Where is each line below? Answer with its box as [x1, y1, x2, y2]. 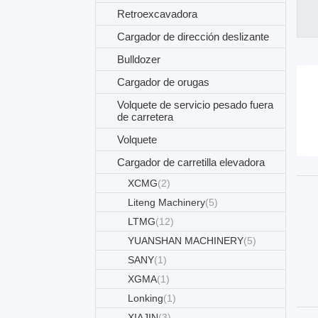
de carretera [117, 111, 174, 123]
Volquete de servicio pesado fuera [117, 99, 274, 111]
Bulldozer [117, 53, 161, 65]
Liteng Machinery [128, 197, 206, 208]
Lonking [128, 292, 164, 304]
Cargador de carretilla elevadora [117, 156, 265, 168]
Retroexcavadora [117, 8, 198, 20]
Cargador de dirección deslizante [117, 31, 270, 43]
